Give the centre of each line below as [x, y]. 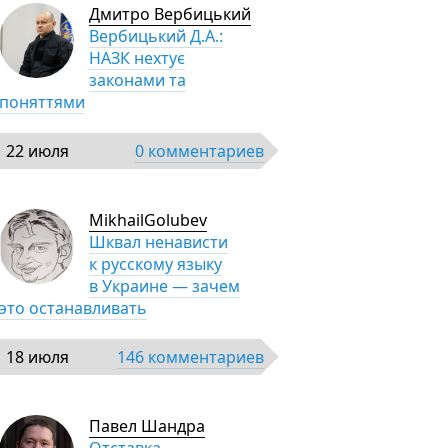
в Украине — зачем [164, 286]
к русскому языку [155, 264]
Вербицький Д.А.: [156, 36]
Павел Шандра [147, 426]
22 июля [37, 151]
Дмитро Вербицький [170, 14]
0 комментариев [199, 151]
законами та [137, 80]
